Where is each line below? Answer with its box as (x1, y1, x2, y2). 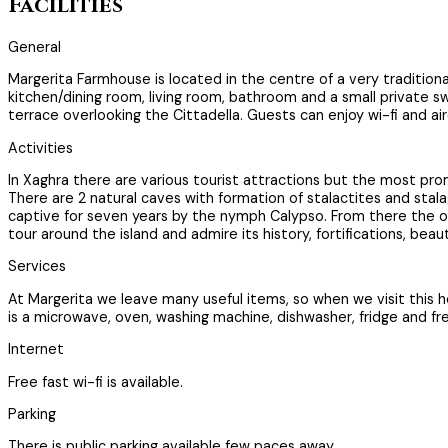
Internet (8, 340, 64, 359)
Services (8, 257, 66, 276)
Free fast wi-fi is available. (8, 372, 183, 391)
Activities (8, 138, 73, 157)
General (8, 37, 61, 56)
